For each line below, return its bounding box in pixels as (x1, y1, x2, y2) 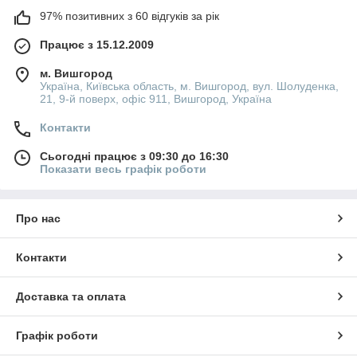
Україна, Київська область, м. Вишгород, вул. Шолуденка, (40, 79, 339, 92)
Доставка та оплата (16, 289, 126, 303)
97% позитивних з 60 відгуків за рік (40, 9, 219, 22)
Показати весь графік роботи (40, 162, 206, 175)
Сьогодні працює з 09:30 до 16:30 (40, 149, 229, 163)
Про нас (16, 211, 61, 225)
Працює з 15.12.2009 (40, 37, 154, 51)
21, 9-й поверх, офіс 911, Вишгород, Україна (40, 92, 272, 105)
